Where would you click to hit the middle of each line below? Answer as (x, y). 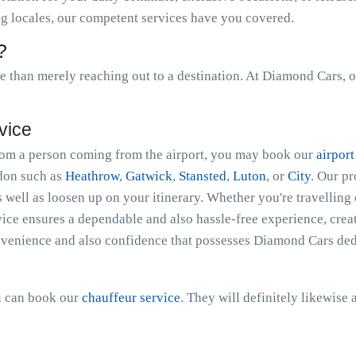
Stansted (203, 176)
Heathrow (92, 176)
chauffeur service (131, 298)
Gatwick (149, 176)
